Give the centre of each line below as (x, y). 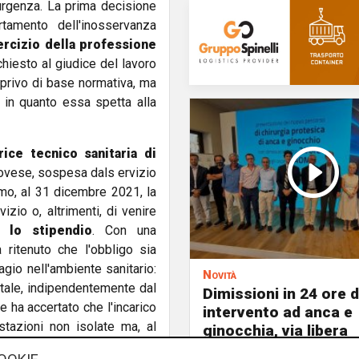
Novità (220, 275)
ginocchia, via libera (275, 331)
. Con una (124, 230)
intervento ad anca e (278, 312)
